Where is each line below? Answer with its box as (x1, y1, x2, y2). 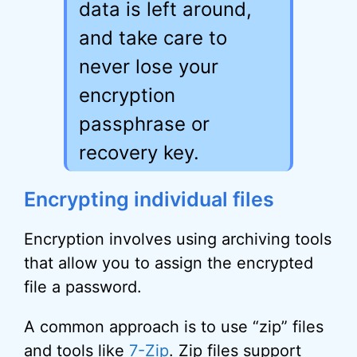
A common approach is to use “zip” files (24, 317, 324, 336)
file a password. (24, 277, 142, 296)
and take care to (79, 26, 227, 49)
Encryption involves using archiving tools (24, 229, 331, 249)
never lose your (79, 55, 218, 78)
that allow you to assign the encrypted (24, 253, 313, 273)
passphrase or (79, 112, 210, 135)
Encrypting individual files (24, 187, 274, 211)
